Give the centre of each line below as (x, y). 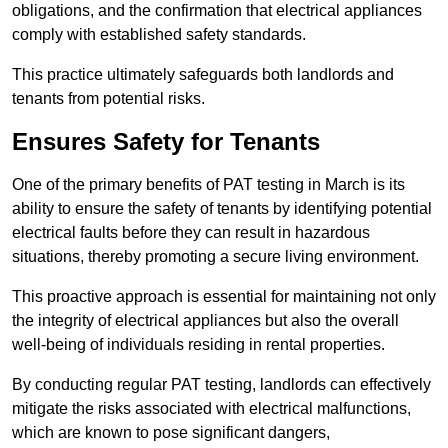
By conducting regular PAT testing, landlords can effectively (221, 385)
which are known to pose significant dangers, (171, 433)
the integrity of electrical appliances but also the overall (205, 321)
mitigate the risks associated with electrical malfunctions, (211, 409)
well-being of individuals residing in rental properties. (198, 345)
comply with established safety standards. (159, 35)
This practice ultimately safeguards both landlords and (203, 75)
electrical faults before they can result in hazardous (191, 233)
